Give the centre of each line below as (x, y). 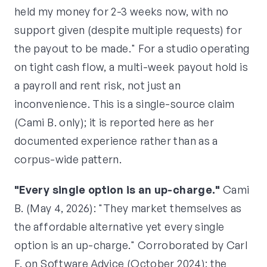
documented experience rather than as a (116, 141)
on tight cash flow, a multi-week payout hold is (131, 67)
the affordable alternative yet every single (119, 227)
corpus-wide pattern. (68, 159)
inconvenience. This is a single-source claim (125, 104)
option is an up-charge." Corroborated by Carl (131, 245)
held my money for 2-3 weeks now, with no (122, 12)
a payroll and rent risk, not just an (97, 86)
